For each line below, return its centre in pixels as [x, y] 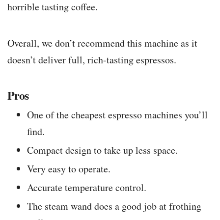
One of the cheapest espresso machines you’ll [117, 115]
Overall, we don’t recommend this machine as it [102, 43]
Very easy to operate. [69, 169]
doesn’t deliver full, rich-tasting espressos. [92, 60]
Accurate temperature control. [87, 188]
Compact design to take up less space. [102, 150]
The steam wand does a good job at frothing [114, 206]
